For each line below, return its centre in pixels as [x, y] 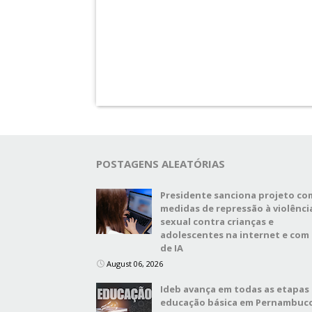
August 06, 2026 [135, 264]
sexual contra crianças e [217, 221]
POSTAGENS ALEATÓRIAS [161, 164]
